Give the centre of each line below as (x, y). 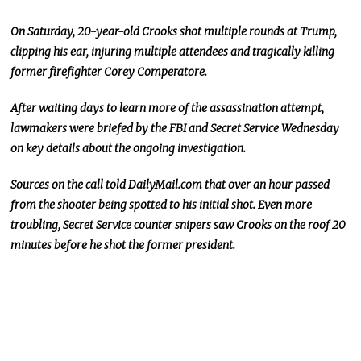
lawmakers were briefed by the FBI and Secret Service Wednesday (175, 129)
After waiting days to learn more (95, 108)
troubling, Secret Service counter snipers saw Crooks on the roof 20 (178, 225)
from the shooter (55, 205)
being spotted (133, 205)
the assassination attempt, (257, 108)
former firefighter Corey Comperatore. (109, 72)
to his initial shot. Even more (240, 205)
